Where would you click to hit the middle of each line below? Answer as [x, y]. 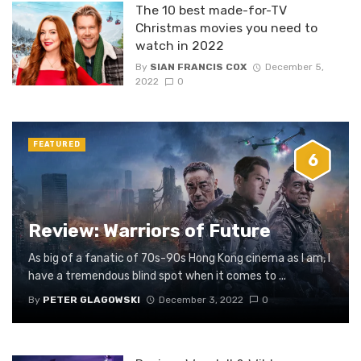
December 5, [294, 67]
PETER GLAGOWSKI [91, 299]
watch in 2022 [179, 46]
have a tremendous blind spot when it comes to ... [157, 276]
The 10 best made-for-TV [211, 10]
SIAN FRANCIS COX [198, 67]
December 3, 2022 [201, 299]
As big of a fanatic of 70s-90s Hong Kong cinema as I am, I [179, 259]
